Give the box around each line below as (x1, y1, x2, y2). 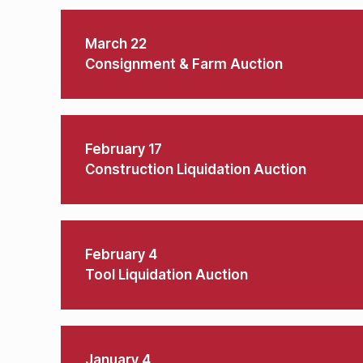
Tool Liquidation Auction (85, 267, 248, 283)
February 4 (85, 246, 157, 263)
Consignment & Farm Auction (85, 56, 283, 72)
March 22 (85, 36, 147, 52)
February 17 (85, 141, 162, 157)
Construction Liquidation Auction (85, 161, 306, 177)
